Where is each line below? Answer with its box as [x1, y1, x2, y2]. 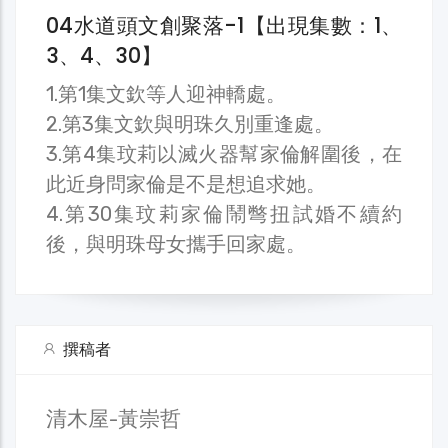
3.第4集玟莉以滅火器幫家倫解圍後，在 [46, 141, 402, 166]
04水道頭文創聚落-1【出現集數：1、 [46, 10, 402, 40]
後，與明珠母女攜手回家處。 [46, 231, 306, 256]
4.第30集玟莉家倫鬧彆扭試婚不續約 [46, 201, 402, 226]
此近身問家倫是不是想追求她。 [46, 171, 331, 196]
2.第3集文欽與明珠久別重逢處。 [46, 111, 339, 136]
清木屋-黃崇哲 [46, 405, 181, 431]
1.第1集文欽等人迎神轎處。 [46, 81, 286, 106]
